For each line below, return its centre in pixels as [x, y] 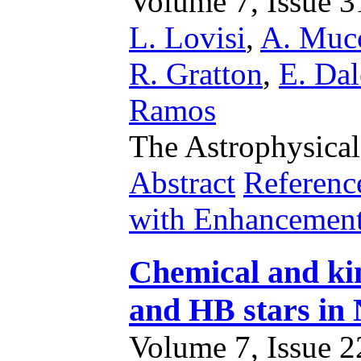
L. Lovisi [187, 37]
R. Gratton [196, 74]
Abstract [182, 183]
